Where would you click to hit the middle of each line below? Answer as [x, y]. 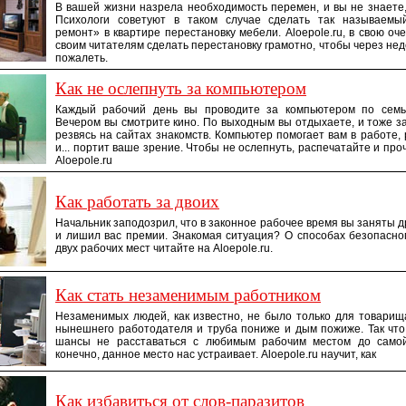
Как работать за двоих [137, 202]
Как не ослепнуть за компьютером [181, 88]
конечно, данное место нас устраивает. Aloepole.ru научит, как [216, 354]
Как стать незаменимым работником [188, 295]
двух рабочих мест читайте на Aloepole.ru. [164, 248]
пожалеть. [82, 58]
